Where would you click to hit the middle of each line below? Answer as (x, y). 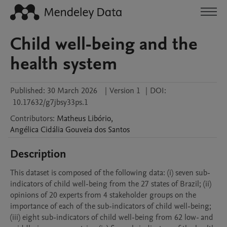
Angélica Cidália (37, 130)
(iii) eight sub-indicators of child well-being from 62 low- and (112, 217)
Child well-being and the (104, 44)
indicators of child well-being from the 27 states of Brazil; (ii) (111, 184)
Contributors (31, 119)
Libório (99, 119)
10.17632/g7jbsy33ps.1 (50, 102)
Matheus (71, 119)
